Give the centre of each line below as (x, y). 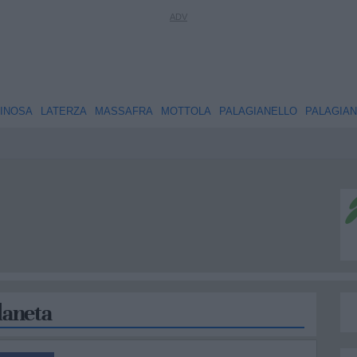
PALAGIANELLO (258, 111)
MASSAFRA (124, 111)
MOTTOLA (186, 111)
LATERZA (63, 111)
